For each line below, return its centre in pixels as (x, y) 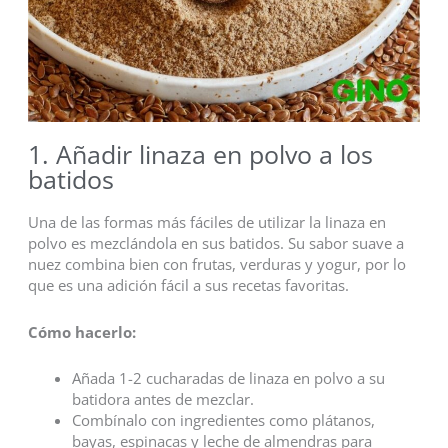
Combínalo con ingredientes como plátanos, (223, 420)
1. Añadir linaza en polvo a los (200, 154)
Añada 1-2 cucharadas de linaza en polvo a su (228, 378)
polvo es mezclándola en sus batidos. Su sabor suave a (215, 243)
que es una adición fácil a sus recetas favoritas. (188, 285)
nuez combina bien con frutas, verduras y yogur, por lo (216, 264)
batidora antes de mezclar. (162, 399)
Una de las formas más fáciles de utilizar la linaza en (206, 222)
